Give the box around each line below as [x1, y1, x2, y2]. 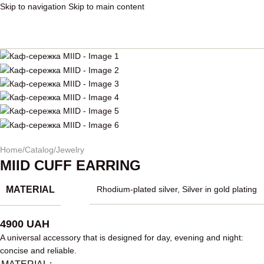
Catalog [25, 144, 54, 154]
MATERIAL [6, 184, 55, 194]
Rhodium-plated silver [97, 184, 177, 194]
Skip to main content [68, 2, 144, 11]
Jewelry [56, 144, 84, 154]
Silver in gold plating [182, 184, 257, 194]
